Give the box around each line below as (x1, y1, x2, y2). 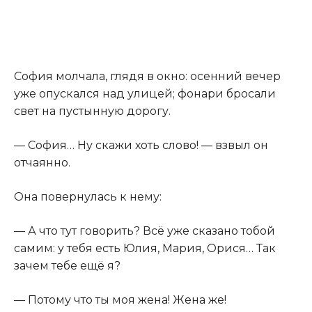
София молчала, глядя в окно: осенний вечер (14, 70, 281, 84)
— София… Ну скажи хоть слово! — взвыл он (14, 139, 268, 153)
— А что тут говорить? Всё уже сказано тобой (14, 224, 275, 238)
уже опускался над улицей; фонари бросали (14, 87, 276, 101)
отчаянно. (14, 156, 70, 170)
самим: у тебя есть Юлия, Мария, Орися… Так (14, 242, 276, 256)
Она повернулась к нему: (14, 190, 162, 204)
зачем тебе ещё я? (14, 259, 120, 273)
